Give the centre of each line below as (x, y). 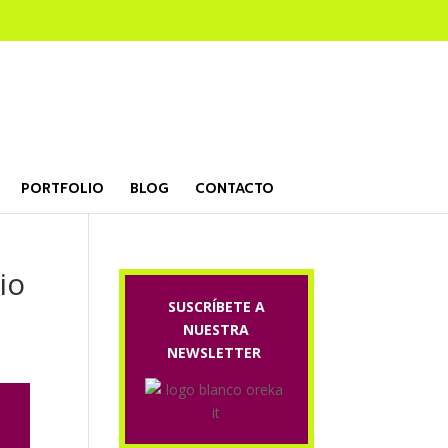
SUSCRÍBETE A (216, 306)
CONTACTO (234, 189)
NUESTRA (216, 329)
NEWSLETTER (216, 352)
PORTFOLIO (62, 189)
